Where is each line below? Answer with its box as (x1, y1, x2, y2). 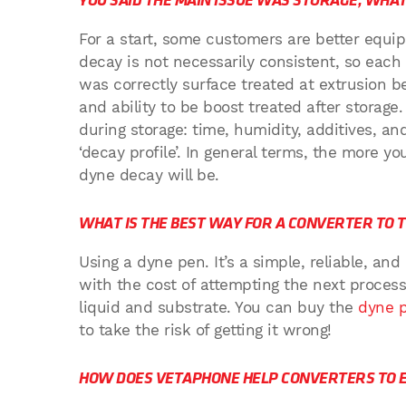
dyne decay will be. (79, 166, 219, 184)
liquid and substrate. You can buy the (79, 298, 358, 316)
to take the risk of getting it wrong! (79, 321, 332, 339)
